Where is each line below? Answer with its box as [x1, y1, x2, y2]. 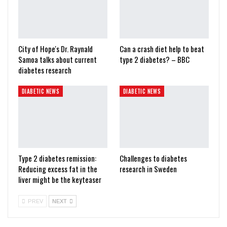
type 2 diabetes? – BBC [120, 54, 190, 65]
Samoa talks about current [18, 54, 97, 65]
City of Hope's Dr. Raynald [18, 43, 93, 55]
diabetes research [18, 64, 71, 76]
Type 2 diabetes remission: [18, 153, 96, 164]
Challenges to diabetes [120, 153, 187, 164]
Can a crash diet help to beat [120, 43, 204, 55]
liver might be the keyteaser [18, 174, 101, 185]
